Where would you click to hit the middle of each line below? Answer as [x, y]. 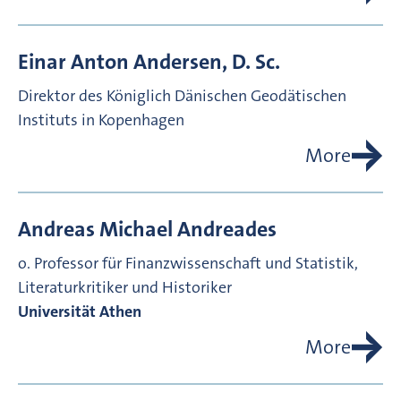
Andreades [227, 230]
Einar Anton [73, 62]
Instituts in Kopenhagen [101, 120]
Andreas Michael [95, 230]
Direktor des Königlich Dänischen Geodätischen [182, 96]
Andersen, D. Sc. [207, 62]
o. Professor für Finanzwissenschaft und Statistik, [188, 264]
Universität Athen [80, 312]
